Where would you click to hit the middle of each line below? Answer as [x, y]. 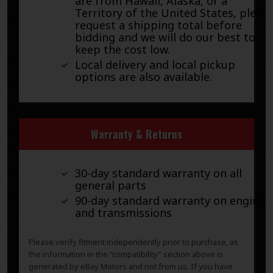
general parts [111, 186]
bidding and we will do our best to [165, 37]
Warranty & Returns [136, 134]
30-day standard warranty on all [158, 173]
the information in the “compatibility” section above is [126, 254]
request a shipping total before [158, 25]
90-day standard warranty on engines [173, 200]
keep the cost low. [122, 50]
